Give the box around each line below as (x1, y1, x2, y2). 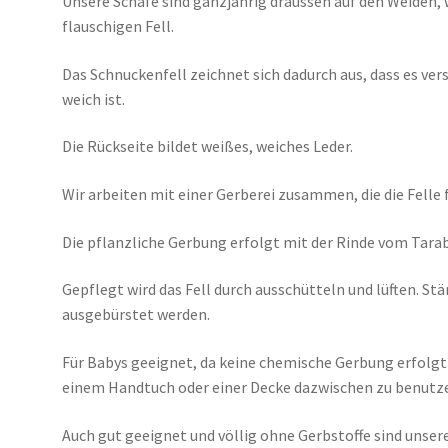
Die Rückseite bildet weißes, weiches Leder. (62, 136, 354, 157)
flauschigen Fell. (62, 16, 175, 37)
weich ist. (62, 88, 126, 109)
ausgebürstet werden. (62, 304, 211, 325)
